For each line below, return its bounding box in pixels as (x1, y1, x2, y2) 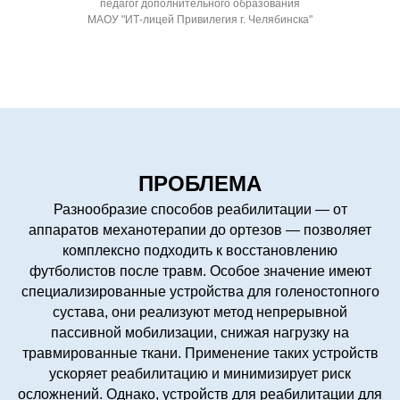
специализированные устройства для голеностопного (21, 283, 379, 299)
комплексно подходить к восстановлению (62, 242, 337, 258)
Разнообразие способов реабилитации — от (53, 201, 347, 217)
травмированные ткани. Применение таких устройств (21, 345, 379, 361)
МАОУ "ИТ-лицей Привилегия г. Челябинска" (87, 12, 312, 26)
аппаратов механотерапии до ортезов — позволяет (29, 221, 371, 237)
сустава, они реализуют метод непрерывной (53, 304, 347, 320)
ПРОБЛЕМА (138, 171, 262, 196)
